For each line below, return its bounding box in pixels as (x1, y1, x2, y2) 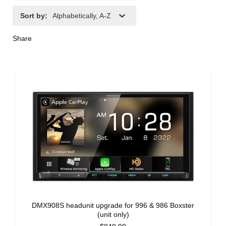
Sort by (20, 12, 45, 20)
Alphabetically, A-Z (52, 12, 111, 20)
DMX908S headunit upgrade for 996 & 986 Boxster (32, 201, 194, 210)
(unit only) (97, 210, 129, 219)
